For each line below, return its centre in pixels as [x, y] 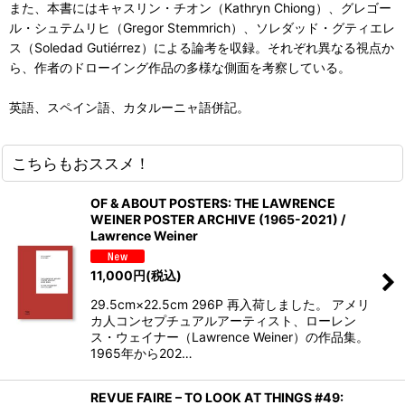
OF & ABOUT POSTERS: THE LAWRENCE [213, 203]
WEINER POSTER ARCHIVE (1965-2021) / [218, 220]
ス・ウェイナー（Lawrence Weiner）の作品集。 [230, 336]
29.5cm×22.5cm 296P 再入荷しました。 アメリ [230, 304]
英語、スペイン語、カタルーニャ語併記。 [129, 108]
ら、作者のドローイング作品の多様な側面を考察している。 [180, 68]
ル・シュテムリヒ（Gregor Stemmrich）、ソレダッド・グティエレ [202, 28]
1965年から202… [141, 353]
